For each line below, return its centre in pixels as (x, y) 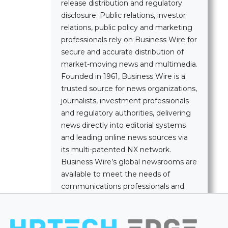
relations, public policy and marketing (127, 27)
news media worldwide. (103, 198)
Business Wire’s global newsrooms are (129, 162)
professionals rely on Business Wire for (129, 39)
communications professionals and (123, 186)
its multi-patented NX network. (116, 149)
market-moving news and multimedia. (129, 64)
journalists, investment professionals (125, 101)
